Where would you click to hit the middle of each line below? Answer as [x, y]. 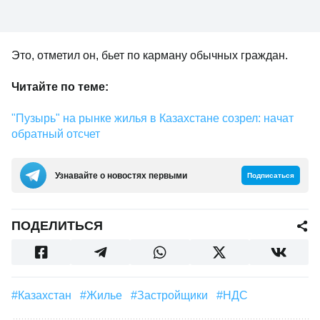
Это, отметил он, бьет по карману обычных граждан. [150, 55]
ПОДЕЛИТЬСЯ [57, 226]
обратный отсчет [56, 134]
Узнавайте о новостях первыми [121, 175]
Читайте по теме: [60, 87]
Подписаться [271, 175]
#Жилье [110, 295]
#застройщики [176, 295]
